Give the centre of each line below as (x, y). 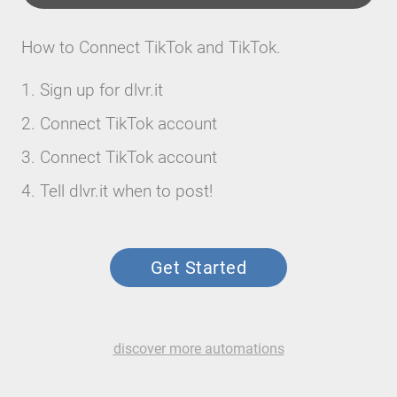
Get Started (198, 268)
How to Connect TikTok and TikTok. (151, 47)
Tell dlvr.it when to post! (126, 191)
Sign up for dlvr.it (101, 90)
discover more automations (198, 349)
